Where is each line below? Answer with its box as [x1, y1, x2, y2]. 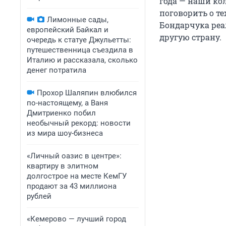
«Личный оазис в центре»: [27, 151, 122, 160]
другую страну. [159, 32, 221, 43]
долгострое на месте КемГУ [27, 172, 127, 181]
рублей [27, 192, 51, 201]
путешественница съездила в [27, 45, 133, 54]
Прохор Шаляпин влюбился [37, 88, 137, 97]
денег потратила [27, 66, 86, 75]
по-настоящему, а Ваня [27, 98, 108, 107]
